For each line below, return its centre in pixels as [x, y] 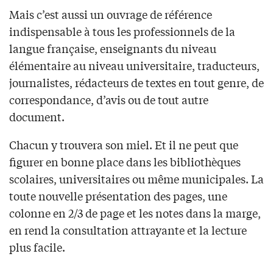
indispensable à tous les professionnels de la [122, 31]
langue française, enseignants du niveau [113, 48]
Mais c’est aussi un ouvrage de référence [111, 14]
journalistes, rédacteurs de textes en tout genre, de [136, 83]
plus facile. [37, 247]
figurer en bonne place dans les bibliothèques [125, 162]
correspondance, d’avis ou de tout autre [109, 100]
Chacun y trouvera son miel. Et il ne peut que [124, 145]
